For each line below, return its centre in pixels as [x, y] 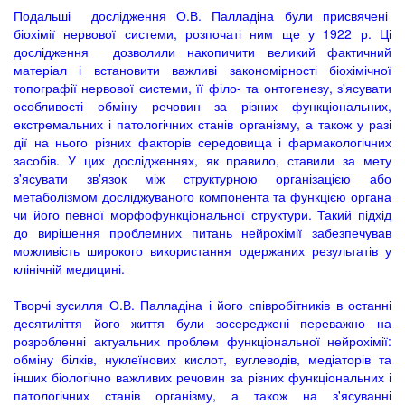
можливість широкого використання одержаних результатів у [202, 250]
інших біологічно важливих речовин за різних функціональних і [202, 377]
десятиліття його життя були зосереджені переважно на [202, 323]
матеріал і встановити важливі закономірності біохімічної [202, 70]
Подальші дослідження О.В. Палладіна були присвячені [202, 15]
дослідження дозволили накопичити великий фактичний [202, 52]
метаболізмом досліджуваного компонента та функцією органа [202, 196]
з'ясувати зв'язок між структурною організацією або [202, 178]
